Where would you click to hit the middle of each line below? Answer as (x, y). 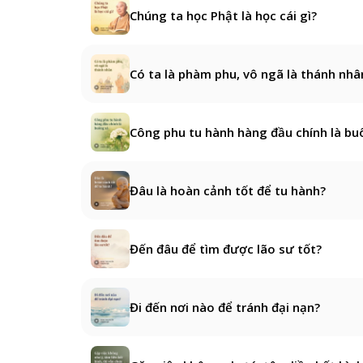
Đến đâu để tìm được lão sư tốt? (226, 248)
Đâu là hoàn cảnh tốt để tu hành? (228, 190)
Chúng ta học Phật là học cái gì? (223, 15)
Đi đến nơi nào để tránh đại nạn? (225, 307)
